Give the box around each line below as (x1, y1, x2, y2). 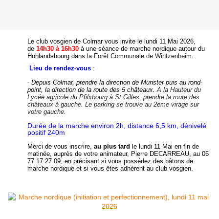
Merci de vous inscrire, (27, 143, 94, 150)
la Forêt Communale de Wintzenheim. (87, 52, 194, 60)
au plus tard (94, 143, 130, 150)
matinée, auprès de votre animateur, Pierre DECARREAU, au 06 (27, 150, 209, 157)
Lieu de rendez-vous (29, 65, 91, 72)
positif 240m (27, 129, 65, 136)
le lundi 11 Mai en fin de (130, 143, 199, 150)
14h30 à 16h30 (36, 45, 79, 53)
